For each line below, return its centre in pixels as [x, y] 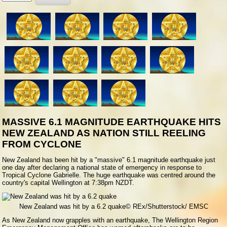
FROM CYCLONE [42, 144]
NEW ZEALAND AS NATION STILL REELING [104, 133]
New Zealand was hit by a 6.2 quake [72, 207]
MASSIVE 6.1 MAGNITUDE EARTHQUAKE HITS [112, 122]
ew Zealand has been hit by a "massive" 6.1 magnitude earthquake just [111, 160]
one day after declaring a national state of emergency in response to [102, 167]
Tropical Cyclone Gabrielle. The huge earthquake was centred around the [109, 175]
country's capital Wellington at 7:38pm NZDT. [68, 182]
